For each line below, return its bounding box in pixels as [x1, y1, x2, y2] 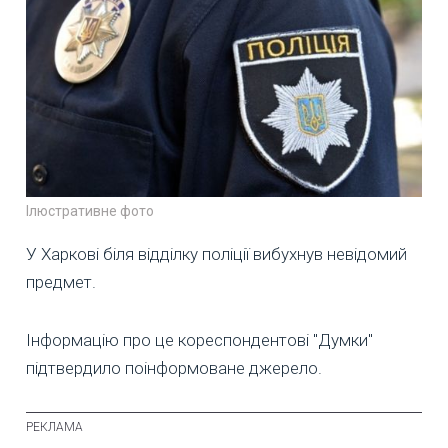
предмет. [26, 272, 96, 293]
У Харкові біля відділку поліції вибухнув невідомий [26, 244, 407, 265]
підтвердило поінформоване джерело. [26, 358, 322, 379]
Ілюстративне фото [26, 203, 154, 220]
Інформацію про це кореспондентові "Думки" [26, 330, 373, 351]
